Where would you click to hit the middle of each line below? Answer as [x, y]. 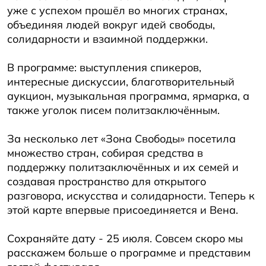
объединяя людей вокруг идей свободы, [111, 24]
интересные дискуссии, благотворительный [121, 81]
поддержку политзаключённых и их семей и [123, 167]
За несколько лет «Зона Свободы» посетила [121, 138]
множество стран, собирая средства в [105, 153]
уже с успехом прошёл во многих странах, [117, 10]
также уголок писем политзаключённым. [113, 110]
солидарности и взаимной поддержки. [107, 39]
